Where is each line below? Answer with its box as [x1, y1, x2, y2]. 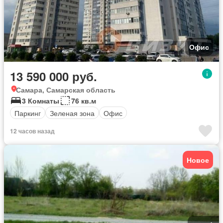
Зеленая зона [50, 108, 95, 118]
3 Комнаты [22, 96, 59, 106]
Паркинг [14, 108, 41, 118]
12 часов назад [10, 126, 55, 136]
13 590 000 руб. [10, 68, 97, 85]
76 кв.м [71, 96, 96, 106]
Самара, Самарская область [16, 85, 115, 95]
